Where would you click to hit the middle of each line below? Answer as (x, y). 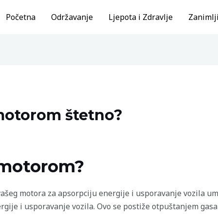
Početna (21, 17)
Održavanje (72, 17)
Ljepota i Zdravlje (141, 17)
